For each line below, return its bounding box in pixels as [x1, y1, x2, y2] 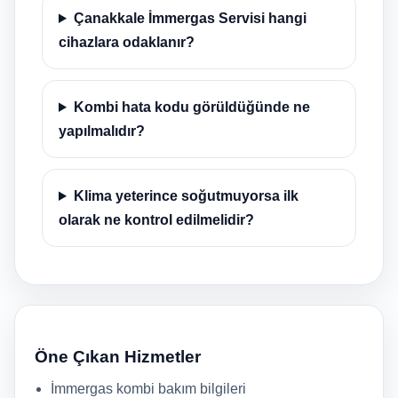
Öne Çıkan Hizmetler [35, 347, 201, 366]
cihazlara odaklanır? [59, 35, 195, 50]
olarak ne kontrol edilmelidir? [59, 212, 254, 227]
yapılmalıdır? [59, 123, 145, 139]
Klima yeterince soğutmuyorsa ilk [73, 188, 298, 203]
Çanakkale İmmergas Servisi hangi [73, 11, 306, 26]
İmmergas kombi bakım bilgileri [51, 381, 246, 396]
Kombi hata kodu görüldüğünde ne [73, 99, 310, 115]
